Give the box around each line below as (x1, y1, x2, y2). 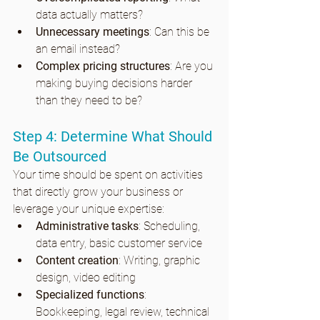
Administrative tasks (36, 219, 139, 234)
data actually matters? (36, 8, 143, 22)
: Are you (170, 59, 216, 74)
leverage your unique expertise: (13, 202, 164, 216)
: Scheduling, (139, 219, 203, 234)
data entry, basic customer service (36, 236, 202, 251)
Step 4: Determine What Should (13, 128, 216, 146)
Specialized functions (36, 288, 144, 302)
